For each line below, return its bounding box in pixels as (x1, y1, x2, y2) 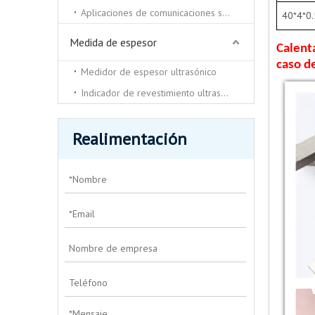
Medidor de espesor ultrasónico (81, 65, 217, 78)
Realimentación (72, 128, 187, 150)
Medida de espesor (70, 35, 157, 49)
